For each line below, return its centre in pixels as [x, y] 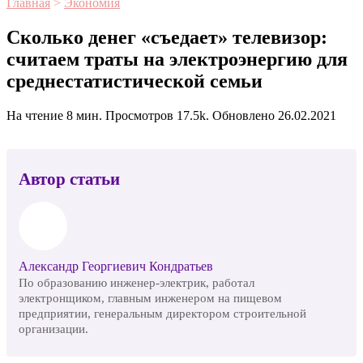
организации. [53, 329]
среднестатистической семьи [135, 81]
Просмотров [139, 115]
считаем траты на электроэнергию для [177, 59]
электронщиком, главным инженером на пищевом [150, 298]
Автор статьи [69, 178]
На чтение [35, 115]
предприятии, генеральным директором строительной [162, 314]
